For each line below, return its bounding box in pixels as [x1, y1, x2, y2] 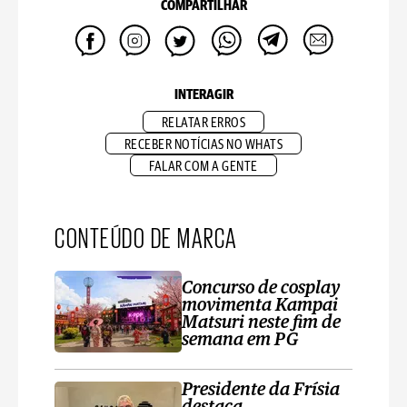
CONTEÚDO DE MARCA [55, 222, 238, 252]
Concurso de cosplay [182, 279, 340, 297]
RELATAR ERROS [161, 116, 246, 131]
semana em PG [182, 331, 299, 349]
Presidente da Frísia [182, 382, 340, 400]
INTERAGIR [174, 88, 233, 103]
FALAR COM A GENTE [149, 160, 258, 174]
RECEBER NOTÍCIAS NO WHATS [124, 138, 283, 153]
